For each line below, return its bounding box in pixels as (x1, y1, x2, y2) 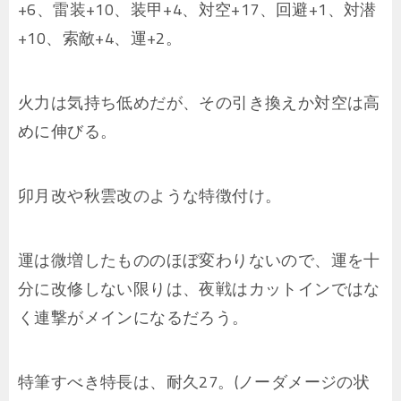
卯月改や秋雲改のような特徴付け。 (18, 181, 282, 211)
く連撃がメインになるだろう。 (18, 303, 249, 333)
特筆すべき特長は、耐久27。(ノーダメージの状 (18, 367, 371, 397)
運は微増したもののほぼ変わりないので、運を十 (18, 245, 380, 276)
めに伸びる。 (18, 116, 117, 147)
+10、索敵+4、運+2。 (18, 23, 183, 54)
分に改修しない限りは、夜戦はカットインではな (18, 274, 380, 304)
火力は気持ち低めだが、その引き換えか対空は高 (18, 88, 380, 118)
